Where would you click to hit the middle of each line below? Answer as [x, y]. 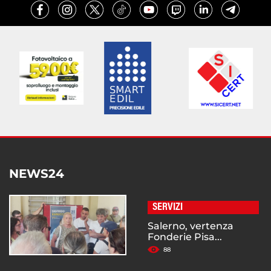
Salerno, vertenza [191, 226]
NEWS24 [37, 174]
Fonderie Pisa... [185, 237]
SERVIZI [168, 208]
